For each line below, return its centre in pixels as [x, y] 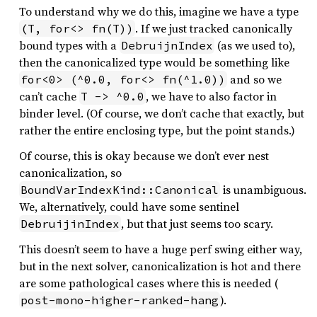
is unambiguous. [263, 190]
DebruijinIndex [70, 224]
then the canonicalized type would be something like [154, 62]
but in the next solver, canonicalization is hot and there [160, 266]
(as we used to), [255, 45]
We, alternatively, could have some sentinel [129, 207]
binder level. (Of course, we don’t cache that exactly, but [162, 113]
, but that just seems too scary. [197, 224]
